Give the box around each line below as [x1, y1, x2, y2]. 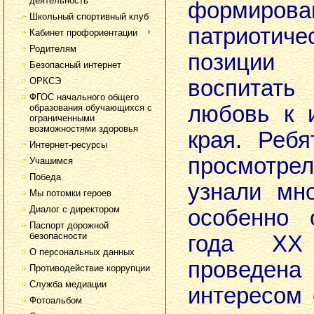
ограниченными [29, 113, 95, 123]
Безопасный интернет [29, 60, 121, 70]
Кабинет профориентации [29, 27, 137, 38]
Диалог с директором [29, 204, 120, 214]
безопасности [29, 231, 87, 241]
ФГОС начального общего [29, 92, 139, 102]
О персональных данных [29, 247, 135, 257]
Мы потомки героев [29, 188, 111, 198]
